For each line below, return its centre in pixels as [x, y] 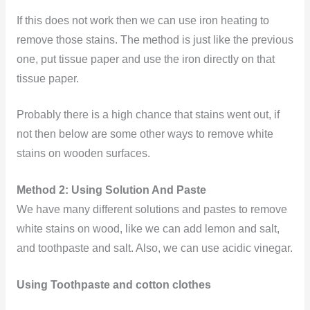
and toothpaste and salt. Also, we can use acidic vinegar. [154, 248]
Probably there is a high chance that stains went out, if [148, 115]
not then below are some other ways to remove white [145, 134]
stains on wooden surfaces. [83, 154]
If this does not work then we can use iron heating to [143, 20]
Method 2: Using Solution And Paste [111, 190]
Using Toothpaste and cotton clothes [113, 285]
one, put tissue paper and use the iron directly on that [145, 59]
